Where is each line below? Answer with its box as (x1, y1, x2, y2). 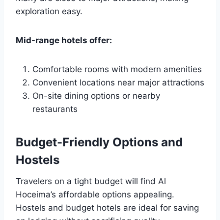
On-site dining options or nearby (32, 91, 160, 101)
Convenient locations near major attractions (32, 78, 204, 88)
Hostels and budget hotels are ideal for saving (16, 203, 199, 213)
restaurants (32, 104, 78, 114)
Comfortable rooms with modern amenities (32, 64, 202, 75)
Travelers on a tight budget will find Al (16, 176, 166, 187)
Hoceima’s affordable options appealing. (16, 190, 174, 200)
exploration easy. (16, 6, 82, 17)
